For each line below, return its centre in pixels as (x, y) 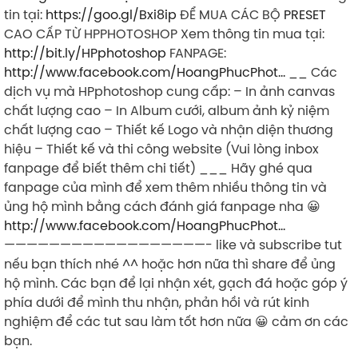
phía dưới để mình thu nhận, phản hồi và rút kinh (157, 302)
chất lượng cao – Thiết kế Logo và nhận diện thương (169, 130)
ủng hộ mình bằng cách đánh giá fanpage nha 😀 (162, 207)
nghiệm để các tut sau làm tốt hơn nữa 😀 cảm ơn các (176, 322)
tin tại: (25, 15)
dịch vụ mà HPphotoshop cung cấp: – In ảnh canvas (169, 91)
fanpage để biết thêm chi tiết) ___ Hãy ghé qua (158, 168)
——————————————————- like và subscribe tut (173, 245)
